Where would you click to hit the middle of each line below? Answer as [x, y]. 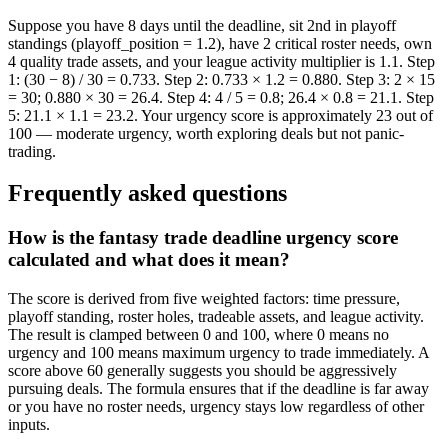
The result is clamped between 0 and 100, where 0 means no [198, 335]
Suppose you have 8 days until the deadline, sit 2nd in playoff [202, 25]
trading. [32, 151]
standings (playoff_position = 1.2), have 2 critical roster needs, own [220, 43]
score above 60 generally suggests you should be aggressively [202, 371]
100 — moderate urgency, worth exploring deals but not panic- [206, 133]
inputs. [29, 425]
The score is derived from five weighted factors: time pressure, [204, 299]
